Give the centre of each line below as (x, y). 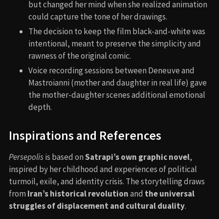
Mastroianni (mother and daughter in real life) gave (118, 82)
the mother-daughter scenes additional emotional (117, 95)
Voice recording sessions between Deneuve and (111, 70)
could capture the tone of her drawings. (98, 16)
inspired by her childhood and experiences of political (103, 169)
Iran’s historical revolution (78, 193)
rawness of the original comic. (80, 55)
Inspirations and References (85, 135)
